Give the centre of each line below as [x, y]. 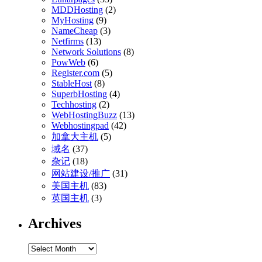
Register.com [75, 73]
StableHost [72, 83]
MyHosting [73, 20]
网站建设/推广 [81, 173]
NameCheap [75, 30]
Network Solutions [86, 51]
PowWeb [68, 62]
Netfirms [68, 41]
